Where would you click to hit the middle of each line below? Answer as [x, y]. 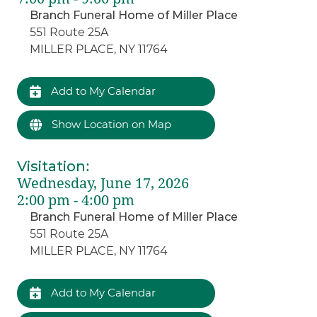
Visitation [52, 166]
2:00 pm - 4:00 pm [76, 200]
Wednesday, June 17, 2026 [103, 183]
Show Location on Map [110, 124]
